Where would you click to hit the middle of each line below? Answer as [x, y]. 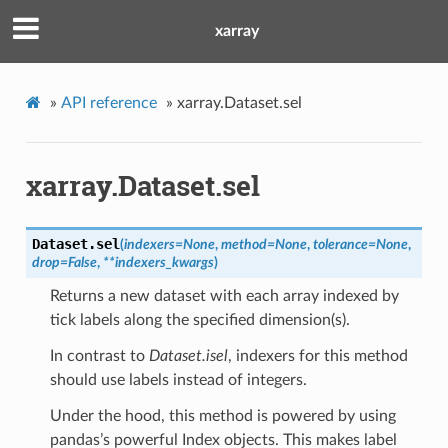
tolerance [340, 245]
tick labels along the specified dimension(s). [199, 320]
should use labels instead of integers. [178, 380]
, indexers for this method [317, 356]
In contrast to [99, 356]
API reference [108, 102]
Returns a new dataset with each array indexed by [224, 296]
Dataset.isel [188, 356]
